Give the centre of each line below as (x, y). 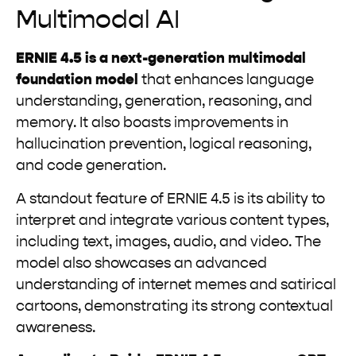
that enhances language (226, 81)
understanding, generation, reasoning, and (164, 102)
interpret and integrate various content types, (172, 221)
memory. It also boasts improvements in (152, 124)
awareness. (56, 328)
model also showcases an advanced (141, 263)
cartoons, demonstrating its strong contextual (174, 306)
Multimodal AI (98, 21)
